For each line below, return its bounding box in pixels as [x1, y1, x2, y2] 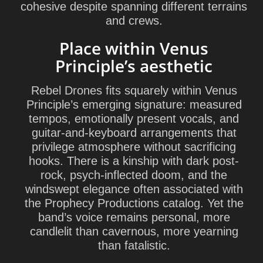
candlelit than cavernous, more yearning [29, 225, 238, 238]
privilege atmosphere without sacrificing [32, 140, 236, 153]
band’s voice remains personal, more [38, 211, 230, 224]
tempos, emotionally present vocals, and [29, 112, 239, 125]
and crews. [105, 14, 163, 27]
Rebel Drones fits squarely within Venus [31, 84, 237, 97]
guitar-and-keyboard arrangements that [31, 126, 237, 139]
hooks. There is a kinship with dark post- [29, 154, 239, 167]
